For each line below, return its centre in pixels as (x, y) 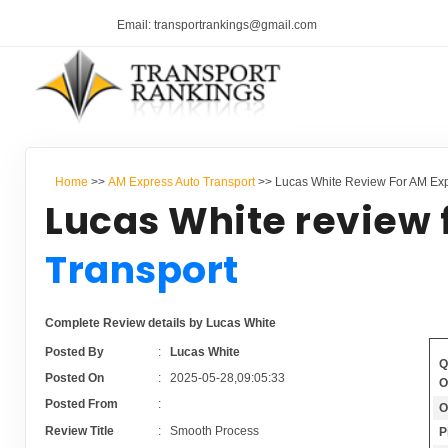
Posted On (75, 378)
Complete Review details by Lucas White (161, 323)
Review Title (80, 430)
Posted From (82, 404)
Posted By (75, 351)
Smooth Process (214, 430)
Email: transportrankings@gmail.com (217, 25)
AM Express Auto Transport (181, 181)
